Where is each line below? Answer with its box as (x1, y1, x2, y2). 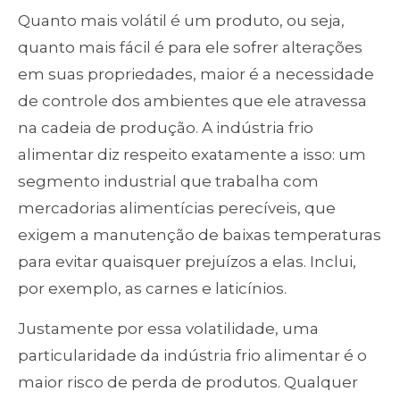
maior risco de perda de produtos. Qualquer (18, 372, 358, 391)
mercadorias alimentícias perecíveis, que (18, 199, 336, 218)
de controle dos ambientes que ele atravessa (18, 92, 367, 111)
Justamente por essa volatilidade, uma (18, 319, 319, 337)
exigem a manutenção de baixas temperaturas (18, 226, 381, 245)
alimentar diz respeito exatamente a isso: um (18, 146, 366, 164)
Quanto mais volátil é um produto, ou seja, (18, 12, 345, 30)
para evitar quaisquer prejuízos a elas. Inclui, (18, 253, 356, 271)
